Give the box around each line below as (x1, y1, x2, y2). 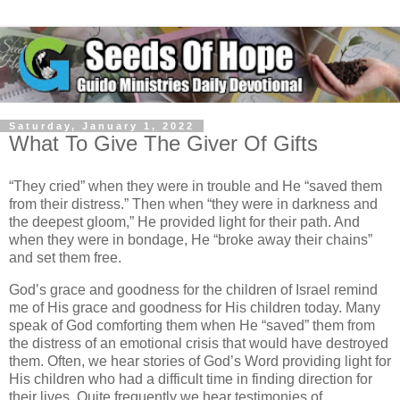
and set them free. (9, 249, 121, 265)
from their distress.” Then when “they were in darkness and (9, 196, 378, 212)
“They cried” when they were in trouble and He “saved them (9, 178, 382, 194)
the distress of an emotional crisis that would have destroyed (9, 335, 388, 351)
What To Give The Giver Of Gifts (9, 131, 318, 156)
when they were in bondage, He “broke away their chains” (9, 231, 372, 247)
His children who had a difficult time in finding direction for (9, 371, 372, 387)
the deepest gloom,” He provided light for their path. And (9, 213, 360, 229)
